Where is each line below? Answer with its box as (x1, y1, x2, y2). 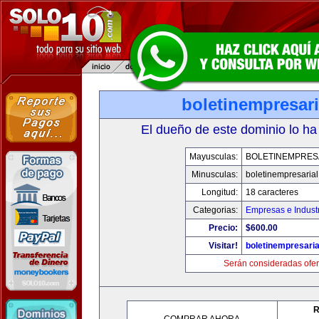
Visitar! (208, 241, 238, 251)
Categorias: (192, 205, 238, 215)
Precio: (208, 223, 238, 233)
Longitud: (201, 187, 238, 197)
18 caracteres (245, 187, 298, 197)
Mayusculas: (189, 152, 238, 162)
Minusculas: (191, 169, 238, 179)
